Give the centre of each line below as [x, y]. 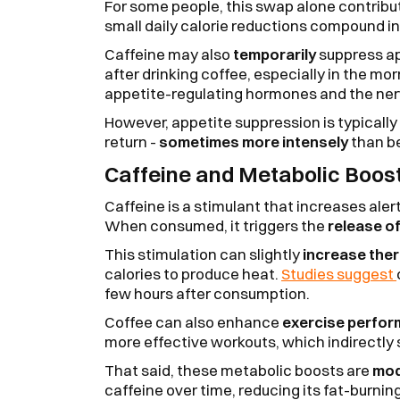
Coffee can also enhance [193, 322]
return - [132, 142]
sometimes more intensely [254, 142]
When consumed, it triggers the [216, 225]
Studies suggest [337, 274]
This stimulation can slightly [204, 254]
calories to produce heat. [193, 274]
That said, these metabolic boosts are [238, 370]
